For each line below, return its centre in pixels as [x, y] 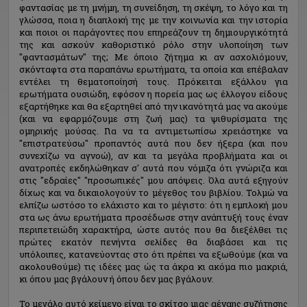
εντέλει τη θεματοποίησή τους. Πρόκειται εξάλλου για [153, 82]
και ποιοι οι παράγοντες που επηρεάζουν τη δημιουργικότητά [153, 32]
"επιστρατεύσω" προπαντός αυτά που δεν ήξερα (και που [153, 143]
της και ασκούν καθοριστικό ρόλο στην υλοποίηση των [153, 45]
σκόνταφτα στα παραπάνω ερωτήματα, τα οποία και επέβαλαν [153, 69]
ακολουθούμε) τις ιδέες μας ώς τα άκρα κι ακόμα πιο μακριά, [153, 267]
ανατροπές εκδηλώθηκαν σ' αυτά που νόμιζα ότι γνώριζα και [153, 168]
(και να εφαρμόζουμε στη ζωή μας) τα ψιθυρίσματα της [153, 119]
